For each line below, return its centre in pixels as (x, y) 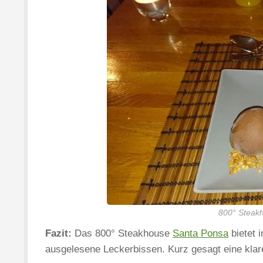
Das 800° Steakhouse (122, 233)
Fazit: (58, 233)
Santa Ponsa (200, 233)
